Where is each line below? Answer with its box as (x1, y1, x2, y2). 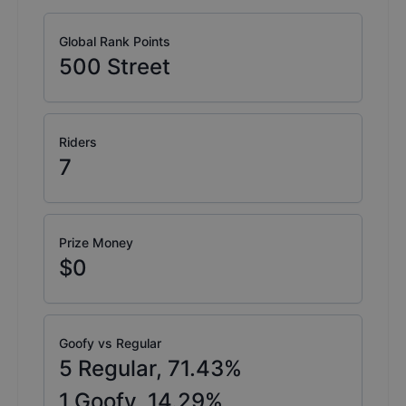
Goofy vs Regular (59, 335, 161, 352)
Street (107, 53, 170, 81)
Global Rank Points (59, 34, 170, 50)
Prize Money (59, 235, 133, 251)
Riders (59, 134, 97, 150)
